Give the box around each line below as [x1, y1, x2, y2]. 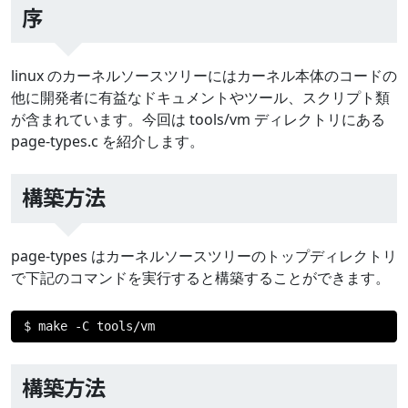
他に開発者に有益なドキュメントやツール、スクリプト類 [11, 87, 390, 108]
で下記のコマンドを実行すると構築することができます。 [11, 267, 390, 288]
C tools [82, 318, 133, 333]
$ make [24, 318, 75, 333]
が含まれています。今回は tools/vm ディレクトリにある [11, 109, 385, 130]
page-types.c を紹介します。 [11, 131, 204, 152]
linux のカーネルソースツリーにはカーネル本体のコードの [11, 66, 397, 87]
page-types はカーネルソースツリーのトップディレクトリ [11, 245, 397, 266]
